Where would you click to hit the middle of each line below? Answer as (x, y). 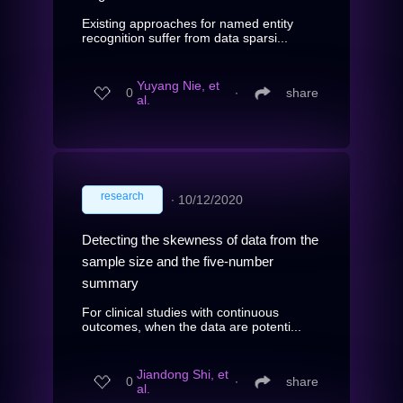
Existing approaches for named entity (188, 23)
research (122, 196)
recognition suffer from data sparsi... (185, 37)
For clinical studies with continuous (180, 312)
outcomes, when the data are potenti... (192, 326)
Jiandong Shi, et (183, 375)
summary (110, 282)
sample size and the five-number (178, 261)
